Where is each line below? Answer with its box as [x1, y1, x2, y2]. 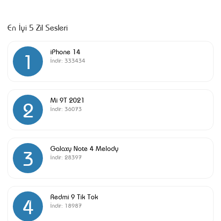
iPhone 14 [50, 46, 80, 56]
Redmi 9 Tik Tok [50, 191, 98, 201]
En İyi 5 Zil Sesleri [7, 21, 68, 33]
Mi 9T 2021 [50, 95, 85, 104]
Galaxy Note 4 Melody [50, 143, 118, 152]
